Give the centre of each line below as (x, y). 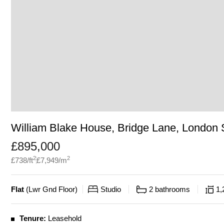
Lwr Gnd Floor (52, 189)
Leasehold (65, 218)
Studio (111, 189)
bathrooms (172, 189)
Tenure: (33, 218)
